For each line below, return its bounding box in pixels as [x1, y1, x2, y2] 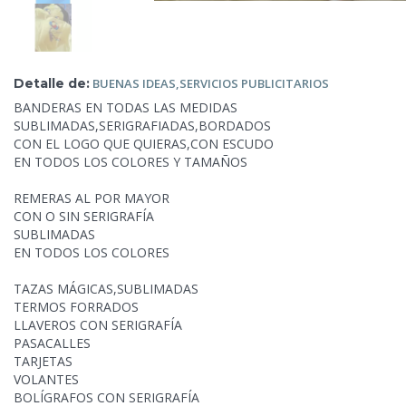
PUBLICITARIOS [241, 74, 329, 92]
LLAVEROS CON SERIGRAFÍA [14, 316, 182, 334]
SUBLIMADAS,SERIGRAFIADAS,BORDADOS [14, 117, 271, 135]
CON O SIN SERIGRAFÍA [14, 208, 154, 226]
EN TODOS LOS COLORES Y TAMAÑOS [14, 153, 247, 171]
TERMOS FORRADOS [14, 298, 139, 316]
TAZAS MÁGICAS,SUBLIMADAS [14, 280, 198, 298]
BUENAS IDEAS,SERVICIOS [92, 74, 241, 92]
